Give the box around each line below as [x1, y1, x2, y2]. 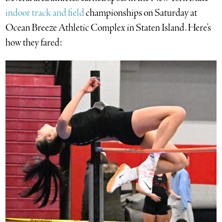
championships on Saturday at [84, 6, 198, 20]
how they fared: [5, 36, 62, 50]
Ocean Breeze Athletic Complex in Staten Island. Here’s [5, 21, 212, 35]
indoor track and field [5, 6, 85, 20]
